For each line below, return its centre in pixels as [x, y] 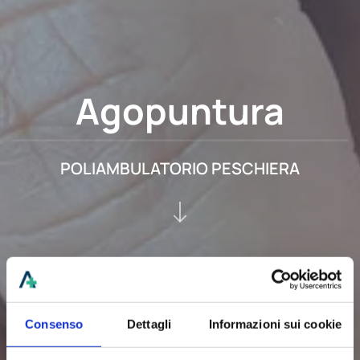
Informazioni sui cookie [275, 324]
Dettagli [149, 324]
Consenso [54, 324]
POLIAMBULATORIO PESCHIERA [180, 168]
